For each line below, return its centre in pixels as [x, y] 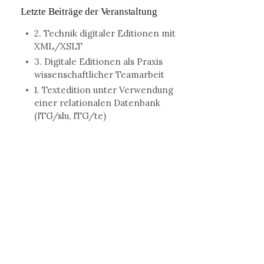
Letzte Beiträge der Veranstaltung [89, 11]
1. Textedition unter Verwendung [103, 90]
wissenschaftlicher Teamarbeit [99, 75]
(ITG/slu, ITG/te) [70, 116]
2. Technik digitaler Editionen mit [105, 33]
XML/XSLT [58, 46]
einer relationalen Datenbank [97, 103]
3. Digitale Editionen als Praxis [98, 62]
